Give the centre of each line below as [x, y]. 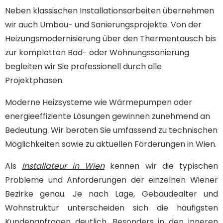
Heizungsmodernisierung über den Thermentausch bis [111, 38]
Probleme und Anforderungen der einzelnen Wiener [111, 180]
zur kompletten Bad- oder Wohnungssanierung [97, 52]
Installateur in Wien [63, 166]
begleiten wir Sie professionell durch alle [83, 66]
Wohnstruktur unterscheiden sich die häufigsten [111, 208]
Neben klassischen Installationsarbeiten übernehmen [110, 10]
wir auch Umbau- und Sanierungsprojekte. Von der [103, 24]
